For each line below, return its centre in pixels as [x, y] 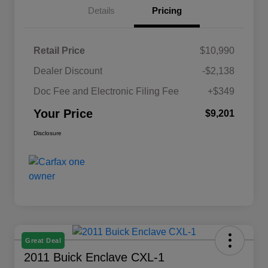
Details [101, 11]
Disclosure [48, 133]
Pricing [167, 11]
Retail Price [59, 51]
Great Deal [43, 241]
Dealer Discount [68, 71]
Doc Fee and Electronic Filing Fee [106, 92]
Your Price [63, 114]
